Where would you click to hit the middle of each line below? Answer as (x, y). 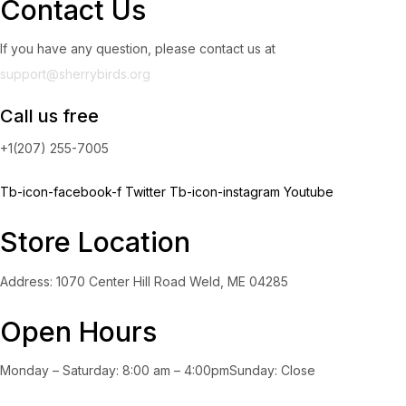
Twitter (147, 192)
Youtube (309, 192)
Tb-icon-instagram (227, 192)
